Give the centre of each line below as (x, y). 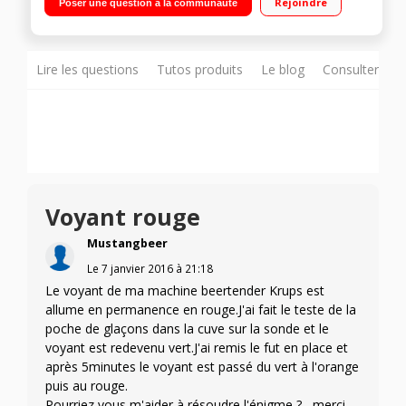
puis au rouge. (87, 386)
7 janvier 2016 (137, 269)
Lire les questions (87, 70)
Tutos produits (200, 70)
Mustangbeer (127, 244)
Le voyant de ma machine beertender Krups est (185, 291)
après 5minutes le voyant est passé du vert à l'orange (202, 367)
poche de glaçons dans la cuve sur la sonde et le (187, 329)
